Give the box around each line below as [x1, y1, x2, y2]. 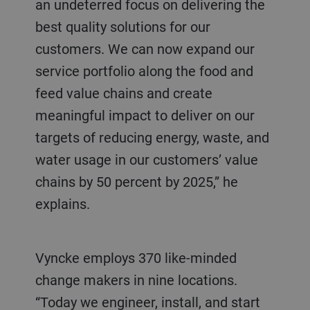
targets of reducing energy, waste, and [35, 128, 269, 147]
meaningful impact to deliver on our [35, 106, 255, 125]
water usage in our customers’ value [35, 150, 258, 170]
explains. [35, 194, 90, 214]
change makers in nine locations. [35, 271, 237, 290]
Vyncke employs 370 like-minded [35, 248, 44, 268]
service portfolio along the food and [35, 62, 253, 81]
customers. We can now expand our [35, 39, 255, 59]
